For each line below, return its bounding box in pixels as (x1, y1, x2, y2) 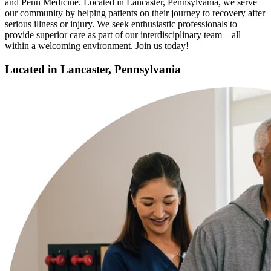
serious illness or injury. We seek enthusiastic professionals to (5, 18, 237, 29)
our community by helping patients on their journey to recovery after (5, 7, 265, 18)
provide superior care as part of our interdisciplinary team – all (5, 29, 241, 40)
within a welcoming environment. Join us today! (5, 40, 189, 51)
